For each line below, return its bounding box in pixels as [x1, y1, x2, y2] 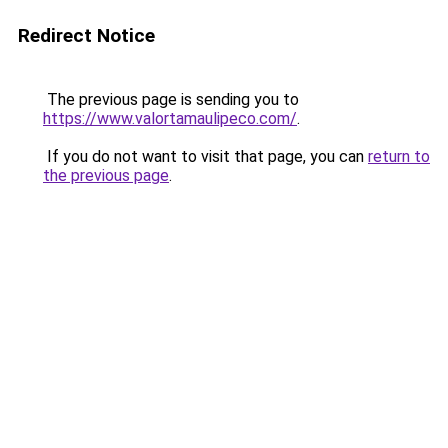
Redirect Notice [18, 24, 155, 47]
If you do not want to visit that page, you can [43, 147, 368, 166]
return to [368, 147, 430, 166]
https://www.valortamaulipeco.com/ [43, 109, 297, 128]
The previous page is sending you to [43, 90, 299, 109]
